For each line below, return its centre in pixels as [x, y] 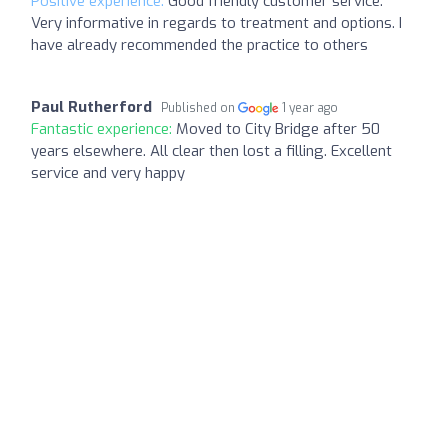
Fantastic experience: [103, 129]
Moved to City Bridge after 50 [278, 129]
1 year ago [310, 108]
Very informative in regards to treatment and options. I [216, 23]
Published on [199, 108]
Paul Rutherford [91, 107]
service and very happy [108, 173]
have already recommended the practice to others [199, 45]
